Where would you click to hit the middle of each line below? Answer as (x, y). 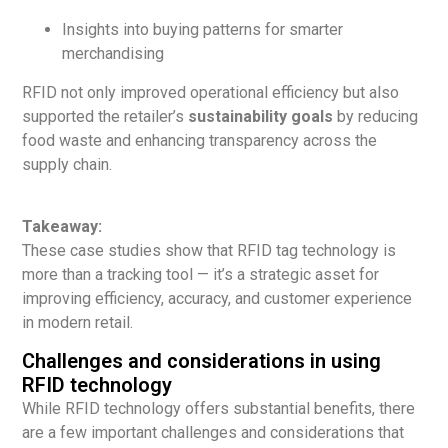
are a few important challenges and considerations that (213, 433)
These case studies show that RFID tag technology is (209, 250)
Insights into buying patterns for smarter (203, 30)
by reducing (376, 116)
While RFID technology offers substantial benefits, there (219, 409)
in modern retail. (78, 322)
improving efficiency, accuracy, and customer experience (217, 298)
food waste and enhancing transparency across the (200, 140)
